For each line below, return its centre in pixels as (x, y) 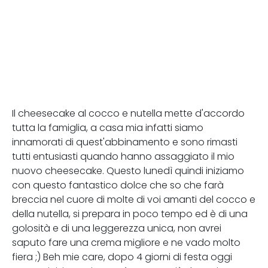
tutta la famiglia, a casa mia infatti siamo (108, 128)
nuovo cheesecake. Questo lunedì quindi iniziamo (128, 171)
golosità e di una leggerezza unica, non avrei (117, 228)
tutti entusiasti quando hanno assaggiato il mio (123, 156)
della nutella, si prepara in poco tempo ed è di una (130, 214)
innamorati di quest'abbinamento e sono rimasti (125, 142)
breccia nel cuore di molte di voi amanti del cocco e (134, 200)
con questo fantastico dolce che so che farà (118, 185)
